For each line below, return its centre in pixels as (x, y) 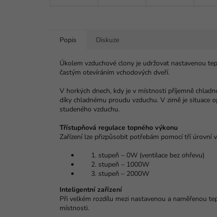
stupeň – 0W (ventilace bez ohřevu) (151, 155)
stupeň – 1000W (124, 165)
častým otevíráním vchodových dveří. (115, 73)
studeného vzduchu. (90, 109)
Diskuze (108, 40)
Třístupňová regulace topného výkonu (119, 128)
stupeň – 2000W (124, 174)
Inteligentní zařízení (91, 190)
